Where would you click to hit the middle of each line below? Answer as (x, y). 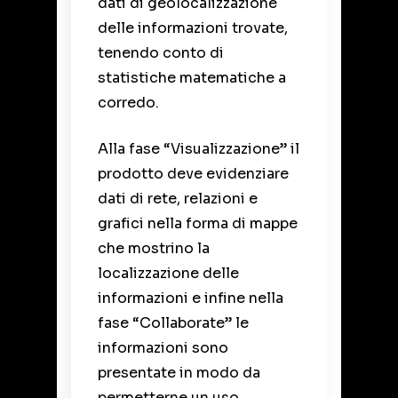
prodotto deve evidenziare (193, 173)
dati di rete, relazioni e (178, 198)
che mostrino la (154, 248)
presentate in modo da (179, 372)
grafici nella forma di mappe (198, 223)
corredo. (128, 102)
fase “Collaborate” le (173, 322)
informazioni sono (163, 347)
